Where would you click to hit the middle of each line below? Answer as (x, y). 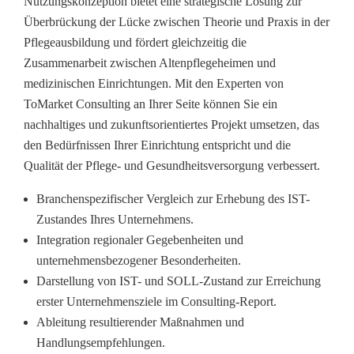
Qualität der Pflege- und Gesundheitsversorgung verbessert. (172, 166)
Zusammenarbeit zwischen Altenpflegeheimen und (150, 63)
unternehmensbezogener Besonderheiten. (139, 261)
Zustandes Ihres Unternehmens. (115, 220)
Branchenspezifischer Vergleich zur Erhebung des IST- (173, 199)
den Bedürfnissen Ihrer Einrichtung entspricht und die (157, 145)
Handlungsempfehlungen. (101, 343)
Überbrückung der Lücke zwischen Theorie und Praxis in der (177, 22)
